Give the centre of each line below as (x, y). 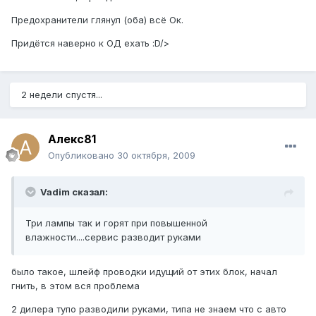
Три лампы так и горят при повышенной (116, 223)
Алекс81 (72, 139)
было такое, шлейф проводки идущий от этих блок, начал (144, 272)
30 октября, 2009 (156, 156)
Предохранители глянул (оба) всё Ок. (97, 20)
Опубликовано (83, 156)
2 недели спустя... (62, 95)
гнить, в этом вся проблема (75, 286)
